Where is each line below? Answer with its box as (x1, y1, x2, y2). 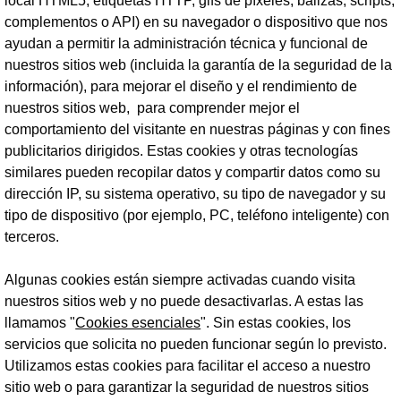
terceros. (4, 229, 67, 244)
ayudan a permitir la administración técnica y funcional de (4, 36, 369, 51)
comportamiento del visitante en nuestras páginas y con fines (4, 122, 391, 137)
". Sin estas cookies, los (200, 315, 352, 330)
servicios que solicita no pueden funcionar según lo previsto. (4, 337, 388, 352)
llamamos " (4, 315, 76, 330)
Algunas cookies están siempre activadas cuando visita (4, 272, 356, 287)
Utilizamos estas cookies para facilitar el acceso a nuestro (4, 358, 371, 373)
